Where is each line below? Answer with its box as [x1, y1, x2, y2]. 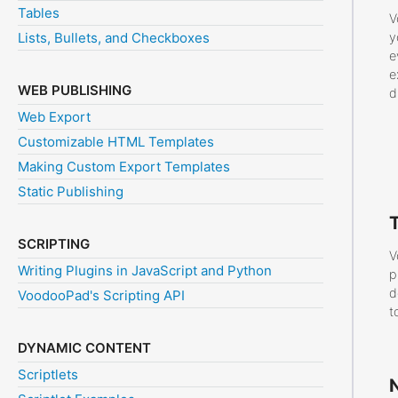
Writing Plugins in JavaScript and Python [18, 262, 272, 280]
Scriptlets [18, 366, 78, 384]
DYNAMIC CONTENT [18, 339, 151, 357]
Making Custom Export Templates [18, 158, 230, 176]
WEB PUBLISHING [18, 82, 131, 99]
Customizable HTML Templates [18, 133, 214, 151]
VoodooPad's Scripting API [18, 287, 185, 305]
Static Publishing [18, 183, 123, 201]
